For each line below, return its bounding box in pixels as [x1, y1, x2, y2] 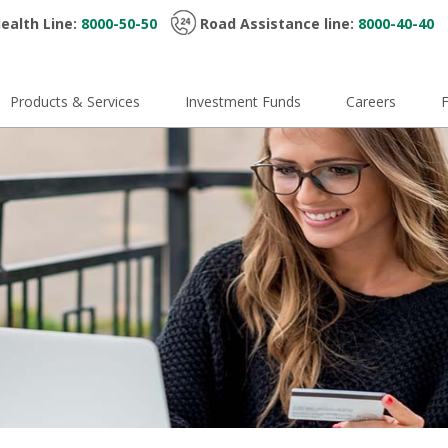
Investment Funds [185, 92, 302, 111]
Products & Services [10, 92, 141, 111]
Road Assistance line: [199, 14, 358, 33]
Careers [346, 92, 397, 111]
